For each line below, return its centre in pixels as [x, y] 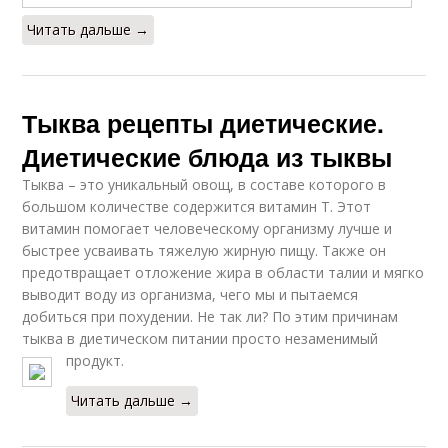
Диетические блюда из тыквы [207, 157]
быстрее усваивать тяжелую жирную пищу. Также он [204, 251]
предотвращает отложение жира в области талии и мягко [223, 273]
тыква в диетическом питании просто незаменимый [200, 339]
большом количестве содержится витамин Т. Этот [197, 207]
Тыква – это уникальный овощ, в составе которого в [204, 185]
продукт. [95, 361]
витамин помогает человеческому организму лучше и [207, 229]
